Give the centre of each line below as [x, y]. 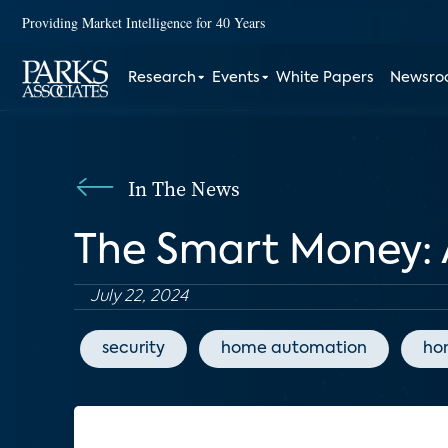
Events [236, 78]
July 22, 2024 [139, 297]
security [133, 349]
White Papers [325, 78]
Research [162, 78]
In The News [184, 189]
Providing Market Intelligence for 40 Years [143, 22]
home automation [294, 349]
